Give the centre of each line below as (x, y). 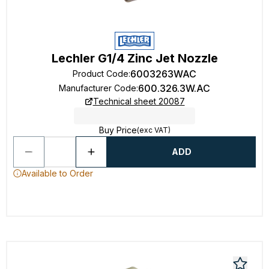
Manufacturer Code (98, 88)
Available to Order (57, 173)
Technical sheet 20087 (139, 101)
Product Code (101, 74)
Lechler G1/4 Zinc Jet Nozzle (134, 58)
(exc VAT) (153, 130)
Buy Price (118, 130)
